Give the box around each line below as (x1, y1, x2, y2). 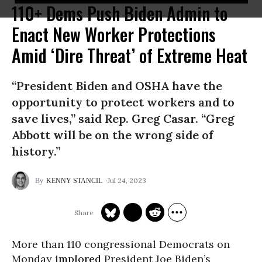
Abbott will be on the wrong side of (12, 127, 213, 142)
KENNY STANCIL (46, 177, 102, 185)
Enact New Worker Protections (12, 21, 216, 47)
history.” (12, 144, 60, 158)
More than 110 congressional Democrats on (12, 237, 230, 251)
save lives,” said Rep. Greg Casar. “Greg (12, 111, 235, 126)
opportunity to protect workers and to (12, 95, 235, 109)
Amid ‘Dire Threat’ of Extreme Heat (12, 42, 247, 68)
